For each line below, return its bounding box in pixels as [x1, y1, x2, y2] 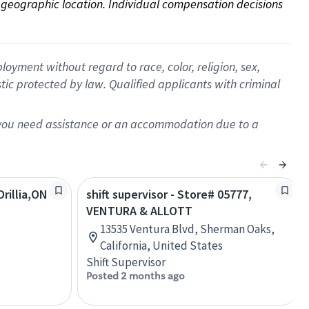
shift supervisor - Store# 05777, [86, 186, 252, 202]
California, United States [100, 238, 223, 253]
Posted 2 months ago [86, 270, 185, 282]
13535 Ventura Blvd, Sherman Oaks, [100, 221, 275, 237]
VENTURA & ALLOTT [86, 203, 192, 219]
